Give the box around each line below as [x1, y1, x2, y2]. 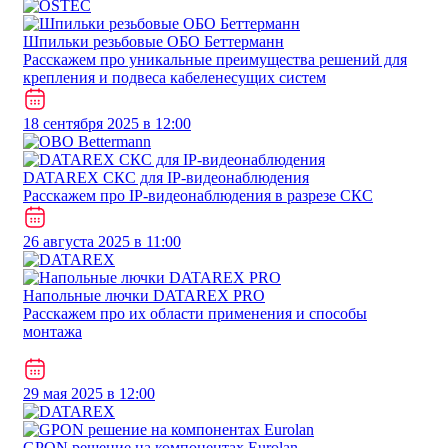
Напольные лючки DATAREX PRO [23, 286, 265, 304]
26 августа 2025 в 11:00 [23, 232, 181, 250]
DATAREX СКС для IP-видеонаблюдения [23, 168, 309, 186]
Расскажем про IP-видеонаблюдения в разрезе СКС [23, 186, 373, 204]
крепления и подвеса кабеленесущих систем [23, 68, 326, 86]
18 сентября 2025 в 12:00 [23, 114, 191, 132]
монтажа [23, 322, 82, 340]
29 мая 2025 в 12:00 [23, 384, 155, 402]
